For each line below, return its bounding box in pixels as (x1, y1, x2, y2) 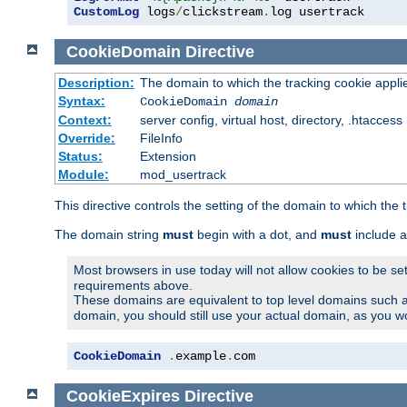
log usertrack (270, 4, 364, 19)
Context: (57, 113, 112, 128)
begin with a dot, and (194, 227, 321, 243)
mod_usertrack (139, 167, 226, 183)
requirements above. (74, 278, 193, 293)
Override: (57, 131, 115, 146)
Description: (57, 75, 134, 91)
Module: (57, 167, 109, 183)
